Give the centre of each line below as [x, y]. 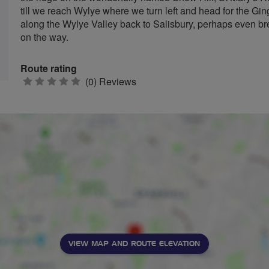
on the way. [44, 37]
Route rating [49, 68]
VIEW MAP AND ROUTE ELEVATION [134, 244]
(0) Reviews [110, 81]
